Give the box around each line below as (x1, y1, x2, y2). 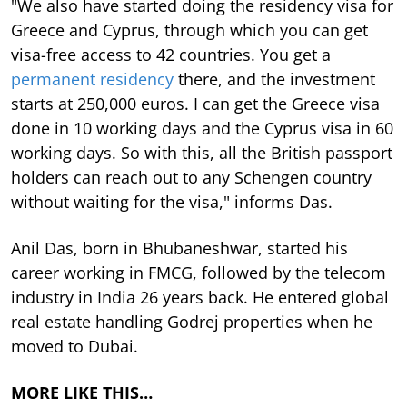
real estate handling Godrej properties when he (11, 310, 372, 333)
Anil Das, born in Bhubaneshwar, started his (11, 236, 348, 259)
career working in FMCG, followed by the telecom (11, 261, 386, 283)
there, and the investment (174, 67, 375, 90)
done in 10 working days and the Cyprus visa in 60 (11, 116, 393, 139)
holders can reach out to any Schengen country (11, 165, 372, 188)
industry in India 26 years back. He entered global (11, 285, 389, 308)
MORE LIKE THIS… (11, 381, 153, 403)
